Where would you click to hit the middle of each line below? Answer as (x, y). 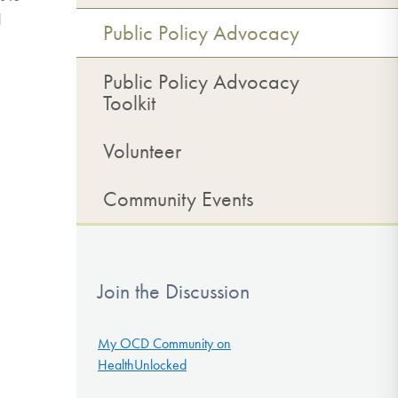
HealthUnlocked (142, 364)
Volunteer (142, 151)
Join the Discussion (174, 291)
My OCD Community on (164, 343)
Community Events (178, 199)
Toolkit (129, 103)
